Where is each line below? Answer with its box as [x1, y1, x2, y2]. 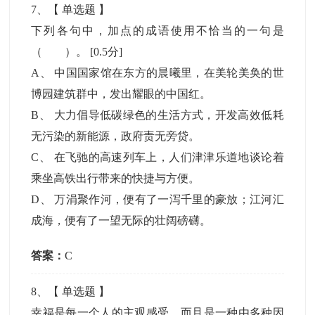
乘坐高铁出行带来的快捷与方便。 [31, 172, 200, 184]
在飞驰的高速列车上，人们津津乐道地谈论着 [53, 151, 284, 163]
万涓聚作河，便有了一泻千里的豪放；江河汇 [54, 193, 284, 205]
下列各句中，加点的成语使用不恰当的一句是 [31, 25, 284, 37]
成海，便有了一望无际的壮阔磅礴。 [31, 214, 212, 226]
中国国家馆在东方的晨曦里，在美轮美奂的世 [54, 67, 284, 79]
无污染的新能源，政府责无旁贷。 [31, 130, 200, 142]
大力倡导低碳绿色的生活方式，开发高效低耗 [53, 109, 284, 121]
